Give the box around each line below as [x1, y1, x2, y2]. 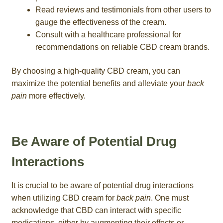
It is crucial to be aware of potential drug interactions [11, 181, 194, 190]
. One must [150, 193, 189, 202]
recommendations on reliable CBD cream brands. [35, 42, 210, 51]
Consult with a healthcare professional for [35, 30, 181, 39]
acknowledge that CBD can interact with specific [11, 206, 181, 215]
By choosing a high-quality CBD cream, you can [11, 66, 180, 75]
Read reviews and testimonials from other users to [35, 5, 211, 14]
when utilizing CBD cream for [11, 193, 116, 202]
